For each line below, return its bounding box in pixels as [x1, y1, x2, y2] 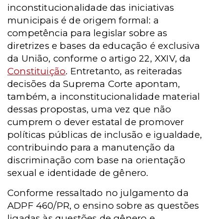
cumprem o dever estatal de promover [7, 116, 184, 128]
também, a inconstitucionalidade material [7, 90, 200, 102]
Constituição [7, 65, 66, 77]
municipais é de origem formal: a [7, 14, 159, 26]
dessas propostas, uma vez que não [7, 103, 172, 115]
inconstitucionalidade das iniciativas [7, 1, 174, 13]
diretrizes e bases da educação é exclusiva [7, 40, 200, 51]
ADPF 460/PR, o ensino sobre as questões [7, 199, 199, 211]
